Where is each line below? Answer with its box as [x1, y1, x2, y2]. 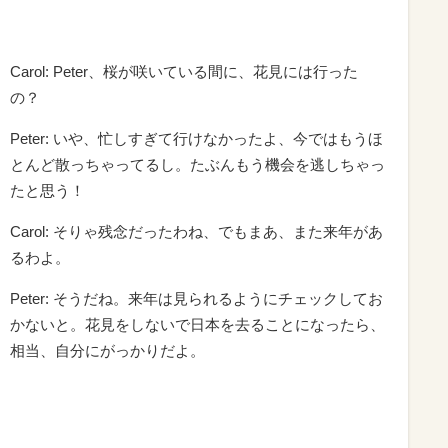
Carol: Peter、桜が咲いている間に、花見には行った [10, 62, 358, 80]
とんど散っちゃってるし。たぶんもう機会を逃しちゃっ [10, 155, 385, 173]
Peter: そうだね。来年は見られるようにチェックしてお [10, 289, 383, 307]
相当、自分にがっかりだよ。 [10, 341, 205, 359]
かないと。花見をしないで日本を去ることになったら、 [10, 315, 385, 333]
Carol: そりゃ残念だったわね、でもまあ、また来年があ [10, 222, 383, 240]
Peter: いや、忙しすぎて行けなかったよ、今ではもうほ [10, 129, 383, 147]
